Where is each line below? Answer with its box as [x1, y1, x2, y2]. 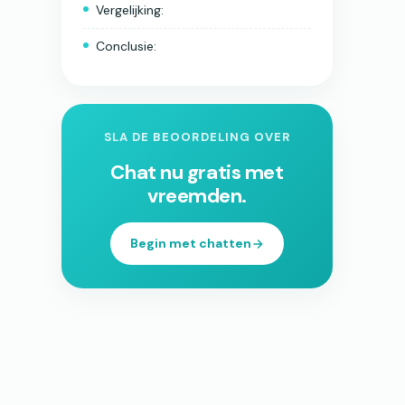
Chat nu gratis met [110, 159, 284, 185]
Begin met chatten [130, 235, 251, 251]
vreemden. [146, 183, 248, 209]
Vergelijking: [96, 2, 164, 18]
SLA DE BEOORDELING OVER [104, 129, 290, 145]
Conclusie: [96, 38, 156, 54]
